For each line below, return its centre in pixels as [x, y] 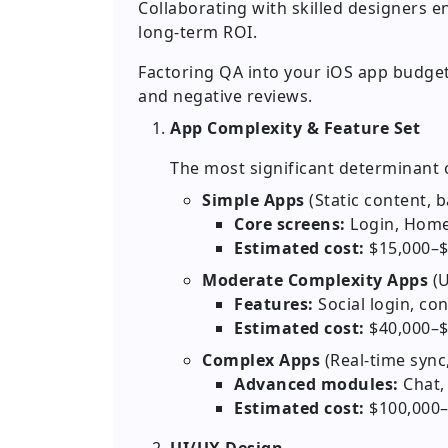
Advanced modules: [316, 384]
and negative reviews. [225, 96]
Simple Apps [253, 200]
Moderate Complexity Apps [315, 280]
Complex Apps [261, 360]
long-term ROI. [197, 32]
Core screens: [290, 224]
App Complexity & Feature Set [295, 128]
